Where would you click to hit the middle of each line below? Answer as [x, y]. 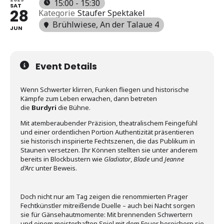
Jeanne [174, 159]
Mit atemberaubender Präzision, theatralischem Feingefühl [109, 123]
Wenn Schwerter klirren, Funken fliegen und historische [105, 89]
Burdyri [45, 107]
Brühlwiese [74, 24]
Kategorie [57, 13]
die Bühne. [74, 107]
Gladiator [117, 159]
